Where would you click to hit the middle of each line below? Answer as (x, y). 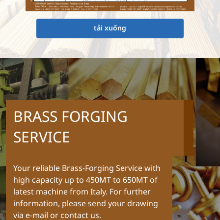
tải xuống (110, 28)
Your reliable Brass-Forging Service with (87, 168)
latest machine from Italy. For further (82, 192)
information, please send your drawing (86, 204)
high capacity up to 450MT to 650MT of (85, 180)
